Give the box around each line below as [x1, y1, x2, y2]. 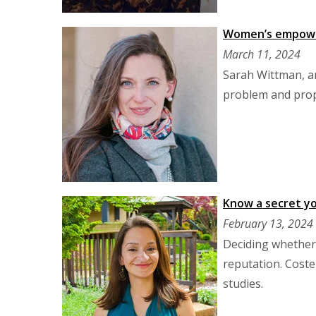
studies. [223, 276, 263, 291]
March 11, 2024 [223, 47, 300, 62]
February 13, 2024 [223, 216, 313, 231]
